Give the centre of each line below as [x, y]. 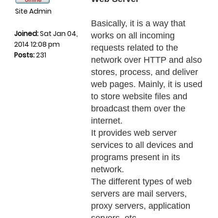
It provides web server [134, 133]
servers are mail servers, [139, 194]
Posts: [24, 55]
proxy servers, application [141, 206]
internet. [107, 121]
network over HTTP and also [146, 60]
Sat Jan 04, [58, 34]
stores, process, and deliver [145, 72]
